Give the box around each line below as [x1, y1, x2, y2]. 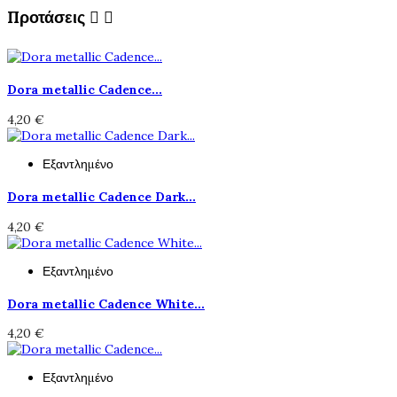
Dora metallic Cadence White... [7, 295, 205, 312]
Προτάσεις [7, 6, 90, 27]
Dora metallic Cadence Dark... [7, 188, 196, 205]
